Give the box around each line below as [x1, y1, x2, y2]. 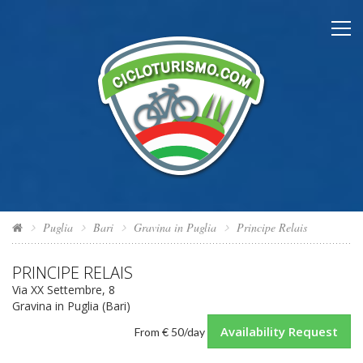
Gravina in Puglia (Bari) [12, 298, 130, 314]
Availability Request [220, 323, 338, 340]
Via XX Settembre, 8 [12, 282, 115, 297]
